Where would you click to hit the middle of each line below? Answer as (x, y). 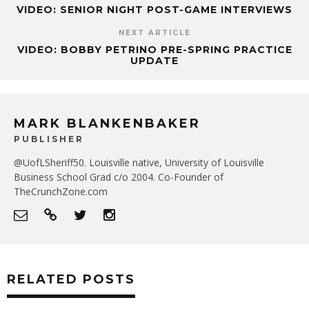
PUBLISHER (49, 139)
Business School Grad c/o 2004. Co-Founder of (119, 177)
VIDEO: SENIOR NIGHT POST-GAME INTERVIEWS (154, 9)
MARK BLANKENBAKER (107, 123)
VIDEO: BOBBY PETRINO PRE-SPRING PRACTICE (154, 49)
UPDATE (154, 60)
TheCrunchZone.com (61, 191)
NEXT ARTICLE (154, 32)
